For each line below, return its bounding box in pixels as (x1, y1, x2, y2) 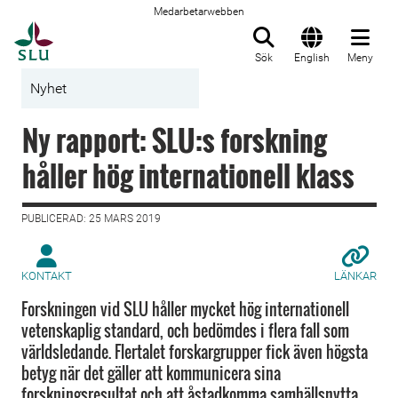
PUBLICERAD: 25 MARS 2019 (21, 212, 161, 225)
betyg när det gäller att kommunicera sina (21, 362, 281, 385)
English (294, 52, 330, 64)
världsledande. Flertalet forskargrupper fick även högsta (21, 340, 368, 363)
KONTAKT (21, 269, 72, 283)
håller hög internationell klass (22, 155, 354, 196)
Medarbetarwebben (154, 5, 244, 18)
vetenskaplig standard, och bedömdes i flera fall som (21, 319, 349, 342)
